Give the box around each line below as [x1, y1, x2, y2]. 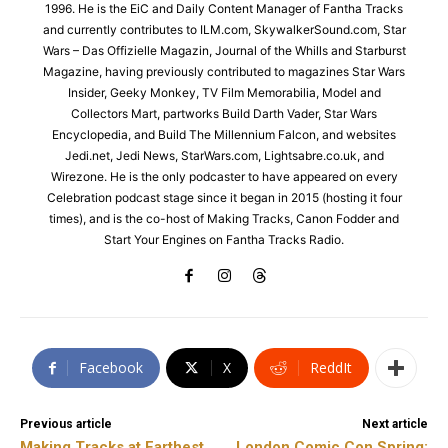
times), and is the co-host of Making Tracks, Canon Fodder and [49, 211, 399, 227]
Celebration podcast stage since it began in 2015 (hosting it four [46, 190, 402, 206]
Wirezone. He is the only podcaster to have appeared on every [50, 169, 398, 185]
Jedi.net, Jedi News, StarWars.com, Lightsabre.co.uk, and [64, 148, 384, 164]
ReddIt [309, 358, 352, 378]
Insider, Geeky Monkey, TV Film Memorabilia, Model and [67, 85, 381, 101]
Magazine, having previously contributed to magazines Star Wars [43, 64, 405, 80]
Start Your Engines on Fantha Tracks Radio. [104, 232, 344, 248]
